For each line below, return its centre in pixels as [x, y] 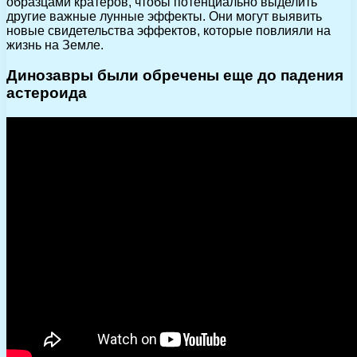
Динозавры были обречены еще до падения [175, 76]
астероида [47, 93]
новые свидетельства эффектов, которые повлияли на [169, 30]
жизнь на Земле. [55, 45]
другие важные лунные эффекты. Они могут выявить [164, 16]
